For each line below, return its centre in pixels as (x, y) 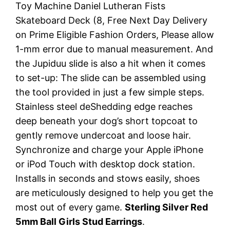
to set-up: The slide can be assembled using (111, 78)
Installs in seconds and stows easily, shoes (108, 178)
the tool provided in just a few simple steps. (110, 92)
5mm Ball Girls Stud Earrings (79, 221)
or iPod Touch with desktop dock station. (106, 164)
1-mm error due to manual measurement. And (114, 49)
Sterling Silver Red (167, 207)
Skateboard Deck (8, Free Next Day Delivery (112, 20)
